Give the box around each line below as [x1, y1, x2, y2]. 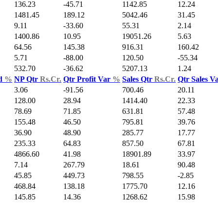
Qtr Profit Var [63, 75, 112, 84]
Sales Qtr [122, 75, 154, 84]
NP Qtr [14, 75, 40, 84]
